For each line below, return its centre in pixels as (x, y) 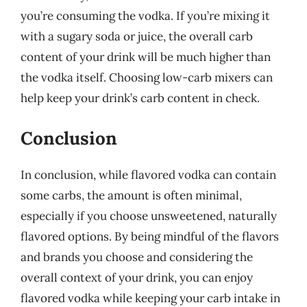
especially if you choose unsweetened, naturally (149, 216)
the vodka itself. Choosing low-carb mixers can (147, 77)
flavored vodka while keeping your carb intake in (150, 298)
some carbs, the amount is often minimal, (131, 195)
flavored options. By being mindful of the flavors (150, 236)
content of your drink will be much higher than (146, 57)
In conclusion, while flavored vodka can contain (148, 174)
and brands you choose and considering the (137, 257)
